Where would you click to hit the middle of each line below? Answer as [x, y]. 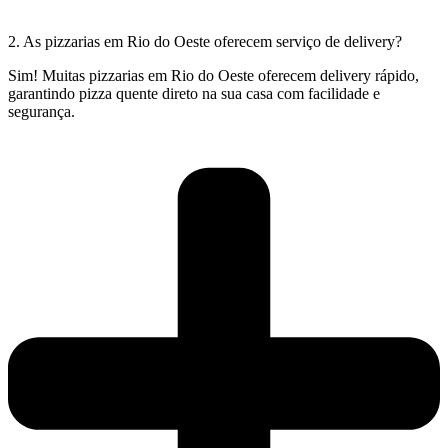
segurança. [41, 111]
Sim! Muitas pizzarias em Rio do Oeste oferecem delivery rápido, [213, 75]
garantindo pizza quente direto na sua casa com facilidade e [194, 93]
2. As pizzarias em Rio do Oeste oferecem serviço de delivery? [205, 41]
